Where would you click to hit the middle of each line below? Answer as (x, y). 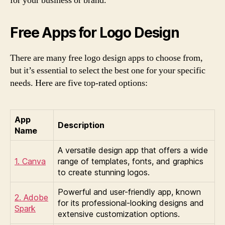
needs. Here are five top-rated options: (79, 83)
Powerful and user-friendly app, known (129, 192)
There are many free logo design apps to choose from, (106, 58)
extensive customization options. (119, 214)
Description (81, 125)
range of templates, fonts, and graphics (131, 161)
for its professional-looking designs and (131, 203)
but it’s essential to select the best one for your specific (108, 71)
